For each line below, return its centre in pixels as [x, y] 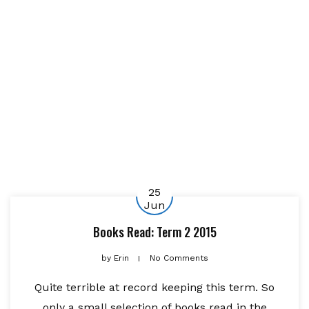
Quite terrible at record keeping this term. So [154, 288]
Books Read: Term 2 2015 [154, 232]
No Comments [179, 258]
